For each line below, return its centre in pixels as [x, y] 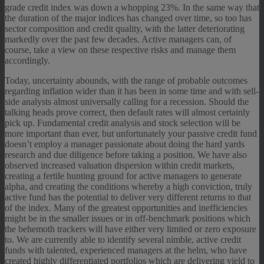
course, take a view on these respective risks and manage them [120, 49]
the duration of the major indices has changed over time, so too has [128, 18]
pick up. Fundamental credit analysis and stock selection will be [123, 123]
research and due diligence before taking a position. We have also [126, 154]
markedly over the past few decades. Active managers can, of [118, 39]
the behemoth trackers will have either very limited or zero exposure [131, 229]
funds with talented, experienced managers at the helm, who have [126, 250]
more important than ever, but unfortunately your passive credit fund [131, 133]
